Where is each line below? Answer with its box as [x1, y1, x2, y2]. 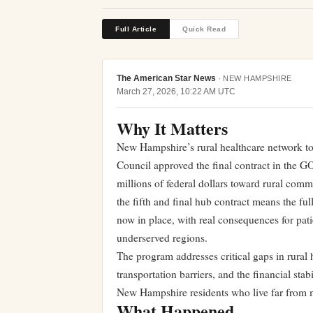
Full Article [115, 25, 156, 33]
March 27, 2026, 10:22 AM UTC [117, 87, 235, 96]
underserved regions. [117, 231, 208, 245]
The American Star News [117, 73, 216, 83]
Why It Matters [117, 116, 228, 140]
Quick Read [182, 25, 226, 33]
